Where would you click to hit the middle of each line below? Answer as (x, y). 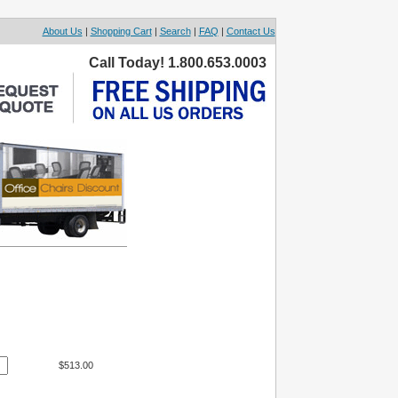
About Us (62, 31)
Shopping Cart (121, 31)
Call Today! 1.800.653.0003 (177, 63)
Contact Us (251, 31)
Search (175, 31)
